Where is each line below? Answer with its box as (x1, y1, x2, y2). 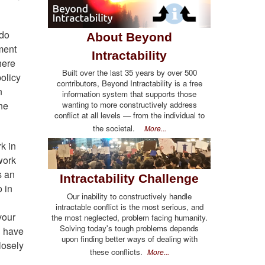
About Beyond (86, 30, 172, 44)
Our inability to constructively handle (67, 190, 192, 202)
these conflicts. (89, 245, 147, 257)
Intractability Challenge (60, 172, 199, 186)
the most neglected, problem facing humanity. (51, 211, 208, 223)
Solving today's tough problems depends (60, 222, 199, 234)
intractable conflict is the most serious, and (55, 201, 203, 212)
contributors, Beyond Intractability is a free (56, 77, 202, 89)
